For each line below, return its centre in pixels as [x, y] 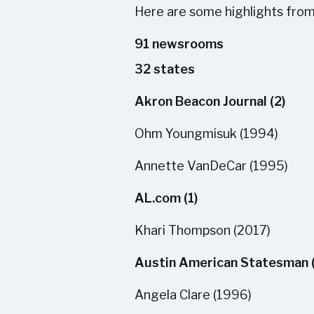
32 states [165, 69]
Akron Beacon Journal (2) [210, 101]
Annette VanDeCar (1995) [211, 166]
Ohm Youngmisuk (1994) [206, 134]
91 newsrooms [179, 44]
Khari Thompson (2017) [203, 230]
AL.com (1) [166, 198]
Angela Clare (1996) [193, 295]
